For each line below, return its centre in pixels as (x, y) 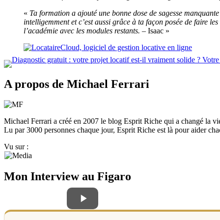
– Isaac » (155, 30)
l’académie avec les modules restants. (82, 30)
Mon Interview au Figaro (68, 177)
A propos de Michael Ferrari (77, 84)
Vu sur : (16, 147)
